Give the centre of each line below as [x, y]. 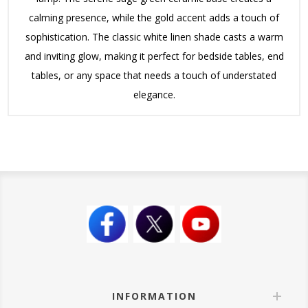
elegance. [154, 95]
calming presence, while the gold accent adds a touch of [154, 18]
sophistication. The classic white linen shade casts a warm [154, 37]
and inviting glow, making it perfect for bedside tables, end [154, 56]
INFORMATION [154, 296]
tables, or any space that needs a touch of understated [154, 76]
